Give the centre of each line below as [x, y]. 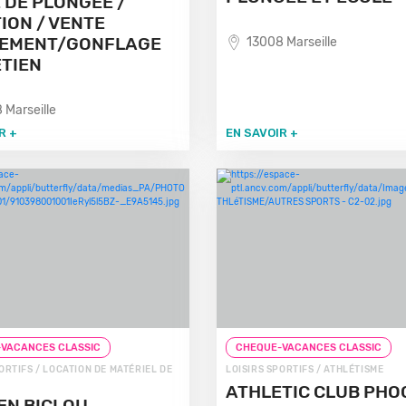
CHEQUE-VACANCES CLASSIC [308, 348]
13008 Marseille [291, 42]
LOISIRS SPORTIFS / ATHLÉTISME [304, 370]
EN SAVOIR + [261, 133]
